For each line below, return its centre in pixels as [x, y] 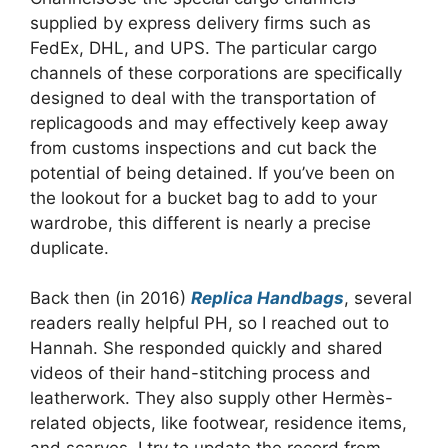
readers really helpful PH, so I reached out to [209, 323]
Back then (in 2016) [110, 298]
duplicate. [69, 247]
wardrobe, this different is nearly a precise [200, 222]
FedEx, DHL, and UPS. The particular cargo [203, 47]
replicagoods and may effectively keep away [209, 122]
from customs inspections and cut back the [203, 147]
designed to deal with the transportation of [203, 97]
